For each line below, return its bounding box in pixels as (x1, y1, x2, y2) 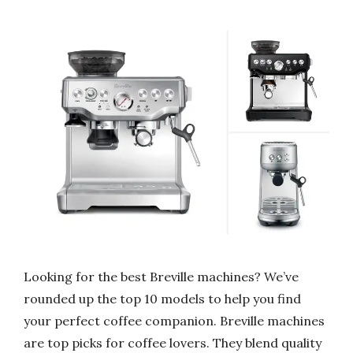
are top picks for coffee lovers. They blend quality (24, 335, 321, 351)
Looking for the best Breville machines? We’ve (24, 269, 299, 285)
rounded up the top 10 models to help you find (24, 291, 301, 307)
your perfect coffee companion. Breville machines (24, 313, 325, 329)
